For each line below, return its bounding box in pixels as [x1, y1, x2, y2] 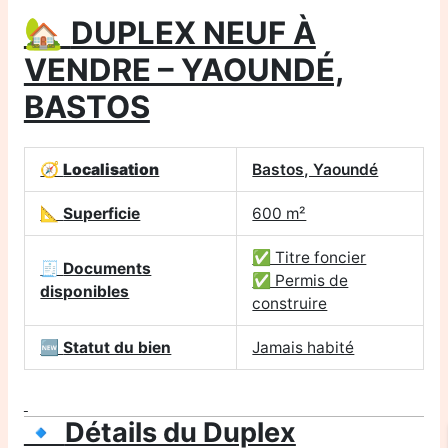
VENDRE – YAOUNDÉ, [23, 51, 344, 89]
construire [252, 293, 328, 313]
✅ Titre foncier [252, 247, 367, 267]
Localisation [63, 159, 160, 179]
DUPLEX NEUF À [70, 14, 316, 52]
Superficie [63, 203, 141, 223]
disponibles [40, 281, 130, 301]
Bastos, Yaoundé [252, 159, 379, 179]
